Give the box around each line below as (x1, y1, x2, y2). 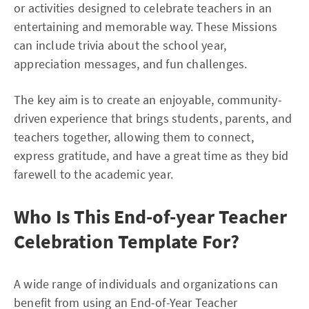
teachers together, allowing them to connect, (14, 129, 254, 146)
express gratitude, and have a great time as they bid (14, 148, 289, 164)
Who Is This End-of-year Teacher (14, 204, 287, 230)
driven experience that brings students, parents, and (14, 110, 292, 127)
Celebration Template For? (14, 229, 239, 255)
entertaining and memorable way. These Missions (14, 19, 278, 35)
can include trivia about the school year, (14, 37, 227, 54)
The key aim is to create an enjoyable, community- (14, 92, 282, 108)
